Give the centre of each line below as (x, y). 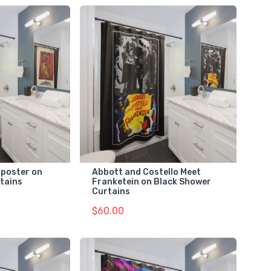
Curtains (111, 191)
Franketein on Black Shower (151, 181)
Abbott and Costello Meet (146, 172)
